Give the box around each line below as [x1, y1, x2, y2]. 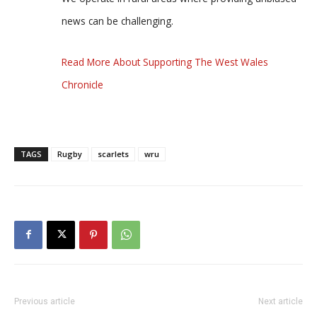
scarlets [98, 148, 129, 159]
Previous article [14, 296, 75, 306]
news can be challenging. [62, 13, 173, 28]
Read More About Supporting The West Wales [62, 54, 268, 69]
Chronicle [62, 77, 103, 91]
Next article [258, 296, 303, 306]
